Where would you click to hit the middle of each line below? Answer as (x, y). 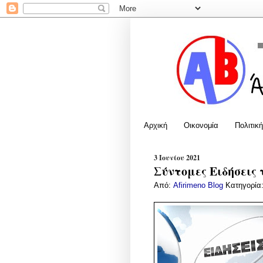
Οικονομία (201, 125)
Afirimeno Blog (199, 185)
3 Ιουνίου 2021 (177, 157)
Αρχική (156, 125)
